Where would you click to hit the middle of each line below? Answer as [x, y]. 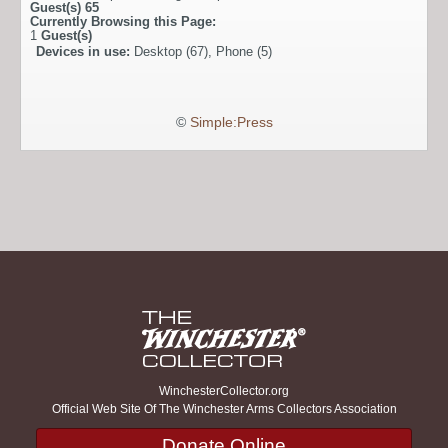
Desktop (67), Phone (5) [203, 52]
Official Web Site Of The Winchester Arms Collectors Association [224, 409]
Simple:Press [231, 123]
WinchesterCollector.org [224, 391]
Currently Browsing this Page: [123, 22]
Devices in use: [85, 52]
